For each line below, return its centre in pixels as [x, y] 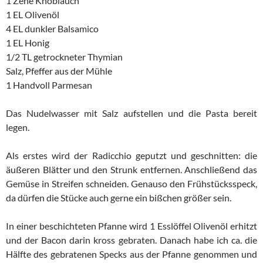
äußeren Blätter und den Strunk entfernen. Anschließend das [131, 169]
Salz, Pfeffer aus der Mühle [59, 71]
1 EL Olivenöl [33, 14]
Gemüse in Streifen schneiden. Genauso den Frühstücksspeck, [131, 183]
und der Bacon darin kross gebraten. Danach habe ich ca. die [131, 240]
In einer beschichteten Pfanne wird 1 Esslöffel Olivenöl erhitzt [131, 226]
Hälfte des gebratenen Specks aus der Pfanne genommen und [131, 254]
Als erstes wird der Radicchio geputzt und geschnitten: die [131, 155]
